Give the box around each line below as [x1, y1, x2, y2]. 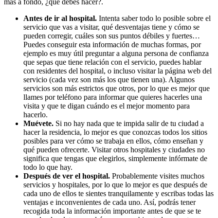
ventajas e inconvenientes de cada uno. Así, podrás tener [23, 198, 196, 207]
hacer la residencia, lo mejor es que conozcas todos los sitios [23, 128, 207, 137]
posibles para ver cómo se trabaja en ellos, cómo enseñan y [23, 137, 203, 145]
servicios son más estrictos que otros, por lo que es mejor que [23, 84, 210, 93]
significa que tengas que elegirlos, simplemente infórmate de [23, 154, 207, 163]
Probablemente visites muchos [110, 172, 204, 181]
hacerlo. [23, 110, 50, 119]
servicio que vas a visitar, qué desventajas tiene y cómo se [23, 23, 200, 32]
